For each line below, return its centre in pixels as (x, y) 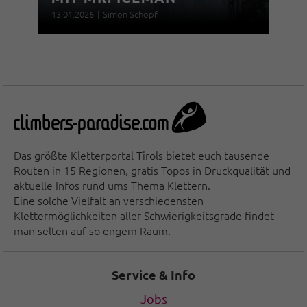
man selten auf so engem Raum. (92, 230)
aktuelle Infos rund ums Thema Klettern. (112, 185)
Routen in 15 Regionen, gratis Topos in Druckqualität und (152, 170)
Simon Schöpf (130, 14)
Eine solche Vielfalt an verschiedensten (109, 200)
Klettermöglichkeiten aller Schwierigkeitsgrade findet (144, 215)
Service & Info (153, 274)
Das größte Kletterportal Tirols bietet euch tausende (142, 155)
